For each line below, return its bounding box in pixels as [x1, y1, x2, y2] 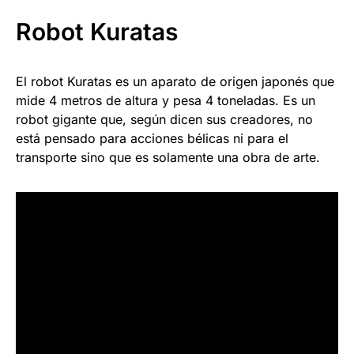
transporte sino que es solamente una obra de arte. [16, 149, 320, 165]
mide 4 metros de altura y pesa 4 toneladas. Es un [16, 92, 315, 108]
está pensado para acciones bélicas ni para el [16, 130, 288, 146]
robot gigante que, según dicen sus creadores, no [16, 111, 313, 127]
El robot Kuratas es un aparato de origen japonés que [16, 73, 334, 89]
